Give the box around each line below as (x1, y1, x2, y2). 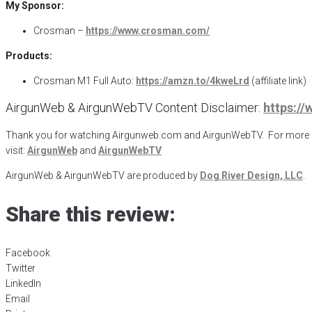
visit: (6, 145, 27, 157)
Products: (6, 50, 54, 62)
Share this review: (6, 201, 175, 226)
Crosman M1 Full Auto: (33, 75, 136, 87)
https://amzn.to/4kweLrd (136, 75, 249, 87)
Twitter (6, 262, 36, 274)
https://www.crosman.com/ (86, 25, 210, 37)
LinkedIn (6, 277, 41, 289)
